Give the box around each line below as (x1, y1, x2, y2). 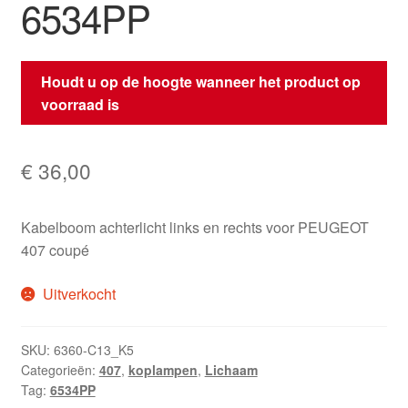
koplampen (127, 361, 198, 380)
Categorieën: (20, 361, 99, 380)
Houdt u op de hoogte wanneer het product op (41, 70, 362, 92)
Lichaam (204, 361, 258, 380)
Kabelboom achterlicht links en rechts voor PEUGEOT (20, 216, 369, 238)
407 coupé (20, 239, 89, 260)
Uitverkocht (43, 282, 117, 304)
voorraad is (41, 93, 120, 115)
